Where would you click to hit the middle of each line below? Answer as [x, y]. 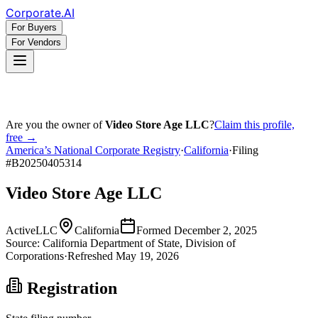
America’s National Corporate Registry [93, 150]
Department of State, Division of [161, 243]
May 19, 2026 [147, 256]
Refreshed [92, 256]
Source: [23, 243]
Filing [245, 150]
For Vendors [36, 42]
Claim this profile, [254, 125]
